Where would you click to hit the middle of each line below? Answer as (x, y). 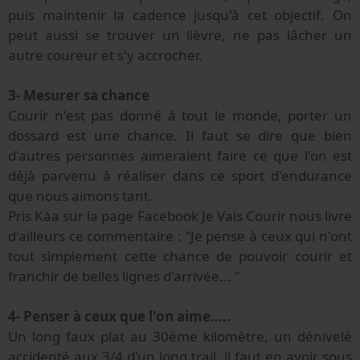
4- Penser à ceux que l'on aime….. (119, 317)
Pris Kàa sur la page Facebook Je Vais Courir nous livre (180, 216)
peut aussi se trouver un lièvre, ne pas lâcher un (180, 35)
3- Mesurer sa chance (79, 96)
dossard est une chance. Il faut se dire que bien (180, 136)
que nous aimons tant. (80, 196)
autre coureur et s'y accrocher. (105, 55)
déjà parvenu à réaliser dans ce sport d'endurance (180, 176)
